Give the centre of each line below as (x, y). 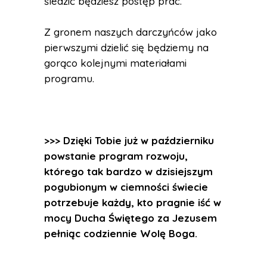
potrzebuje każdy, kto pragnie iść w (133, 202)
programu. (69, 78)
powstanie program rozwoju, (116, 156)
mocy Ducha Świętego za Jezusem (131, 218)
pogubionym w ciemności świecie (126, 187)
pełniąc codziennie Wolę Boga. (121, 233)
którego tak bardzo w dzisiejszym (128, 171)
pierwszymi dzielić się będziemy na (126, 47)
